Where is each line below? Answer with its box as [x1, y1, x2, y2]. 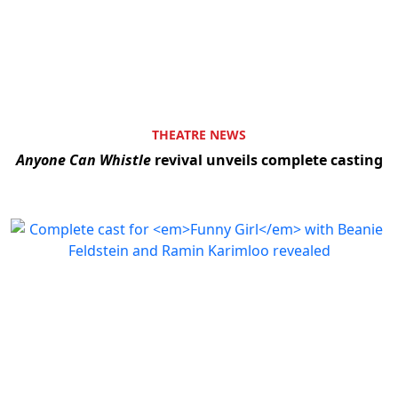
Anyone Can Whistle [15, 150, 151, 171]
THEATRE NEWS [152, 126, 246, 144]
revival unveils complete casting [150, 150, 383, 171]
